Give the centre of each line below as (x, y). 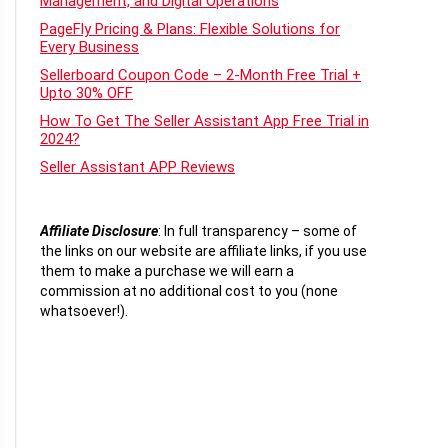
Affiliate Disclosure (99, 231)
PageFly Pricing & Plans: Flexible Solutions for (190, 29)
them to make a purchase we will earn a (167, 271)
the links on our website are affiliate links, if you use (203, 251)
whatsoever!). (84, 311)
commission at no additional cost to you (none (189, 291)
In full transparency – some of (259, 231)
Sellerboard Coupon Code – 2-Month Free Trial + (200, 75)
